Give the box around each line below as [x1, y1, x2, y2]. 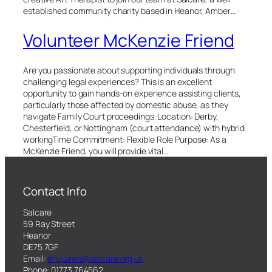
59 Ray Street [23, 218, 75, 230]
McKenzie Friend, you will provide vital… [23, 145, 168, 157]
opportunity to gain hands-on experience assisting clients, [23, 87, 242, 100]
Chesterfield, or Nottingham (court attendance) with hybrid [23, 122, 245, 134]
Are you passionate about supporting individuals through [23, 64, 235, 76]
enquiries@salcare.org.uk [47, 253, 143, 265]
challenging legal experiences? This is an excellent [23, 76, 212, 88]
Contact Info [23, 183, 87, 199]
